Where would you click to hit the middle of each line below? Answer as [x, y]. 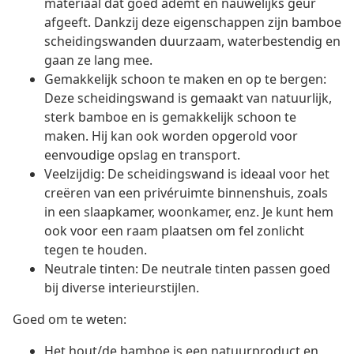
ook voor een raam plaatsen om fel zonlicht [174, 231]
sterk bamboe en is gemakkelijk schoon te [170, 117]
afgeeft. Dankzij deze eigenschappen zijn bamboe [193, 23]
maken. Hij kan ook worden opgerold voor [171, 136]
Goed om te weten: [70, 320]
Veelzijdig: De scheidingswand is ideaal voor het [187, 174]
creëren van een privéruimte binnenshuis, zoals [186, 193]
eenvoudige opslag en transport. [142, 155]
